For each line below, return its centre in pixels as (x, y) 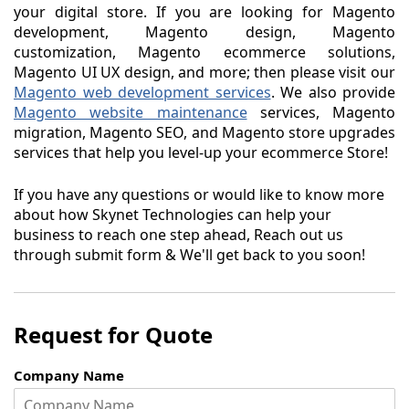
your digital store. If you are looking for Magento (204, 12)
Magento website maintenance (131, 113)
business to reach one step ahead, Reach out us (178, 235)
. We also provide (333, 93)
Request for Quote (113, 335)
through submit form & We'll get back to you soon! (189, 255)
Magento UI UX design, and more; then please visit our (204, 73)
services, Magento (321, 113)
